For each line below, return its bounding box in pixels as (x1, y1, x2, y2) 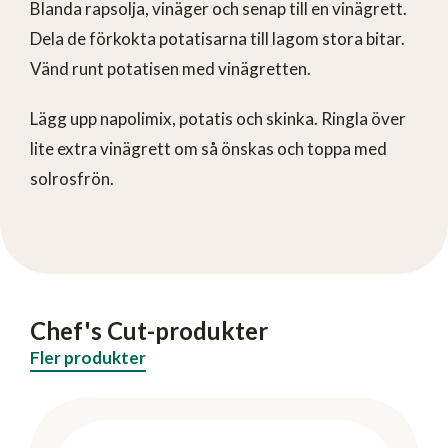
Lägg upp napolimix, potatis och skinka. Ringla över (30, 107, 406, 129)
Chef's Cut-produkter (30, 315, 268, 345)
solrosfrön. (30, 167, 114, 189)
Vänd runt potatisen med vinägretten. (30, 57, 311, 79)
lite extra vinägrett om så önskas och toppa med (30, 137, 387, 159)
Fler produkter (30, 346, 146, 368)
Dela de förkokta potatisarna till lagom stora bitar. (30, 27, 405, 49)
